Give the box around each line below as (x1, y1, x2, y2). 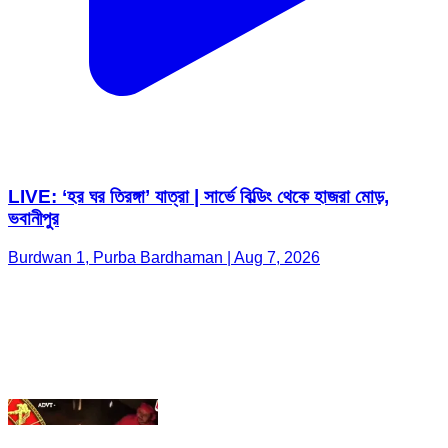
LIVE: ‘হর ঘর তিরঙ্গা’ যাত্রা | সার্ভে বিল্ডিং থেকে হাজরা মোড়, (8, 70, 389, 92)
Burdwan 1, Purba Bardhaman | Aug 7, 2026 (8, 133, 320, 151)
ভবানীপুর (8, 92, 59, 114)
